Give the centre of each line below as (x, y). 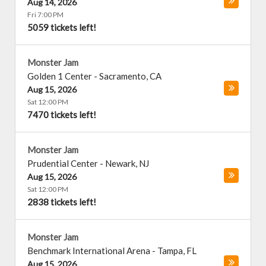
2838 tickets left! (62, 202)
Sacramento (123, 76)
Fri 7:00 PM (45, 15)
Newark (120, 163)
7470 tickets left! (62, 115)
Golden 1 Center (60, 76)
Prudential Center (63, 163)
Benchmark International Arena (89, 251)
